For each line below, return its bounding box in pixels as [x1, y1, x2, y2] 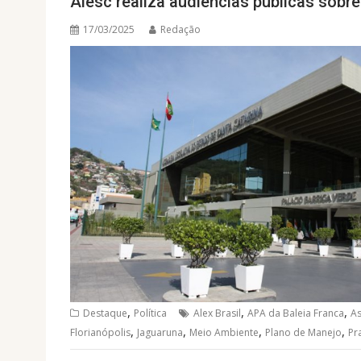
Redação [160, 23, 201, 37]
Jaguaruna [137, 326, 183, 340]
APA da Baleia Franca [247, 306, 344, 321]
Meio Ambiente [189, 326, 259, 340]
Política [134, 306, 167, 321]
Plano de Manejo [265, 326, 342, 340]
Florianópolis [70, 326, 131, 340]
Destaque [83, 306, 127, 321]
